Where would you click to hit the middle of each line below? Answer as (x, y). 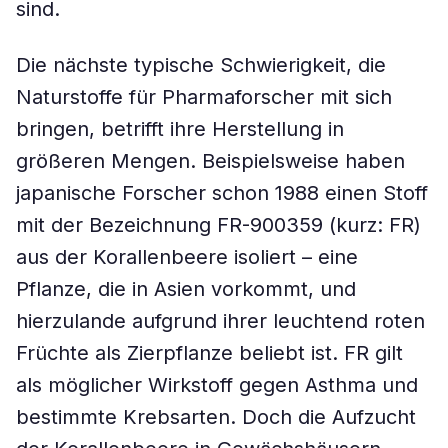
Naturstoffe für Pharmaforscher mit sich (204, 97)
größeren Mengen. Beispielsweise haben (210, 161)
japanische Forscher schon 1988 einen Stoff (222, 193)
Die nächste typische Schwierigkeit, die (201, 65)
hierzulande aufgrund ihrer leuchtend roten (220, 321)
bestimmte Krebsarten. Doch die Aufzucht (216, 417)
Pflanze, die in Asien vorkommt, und (186, 289)
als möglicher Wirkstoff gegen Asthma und (217, 385)
